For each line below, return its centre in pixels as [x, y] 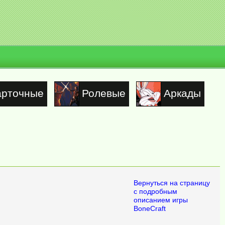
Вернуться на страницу [172, 183]
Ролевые [103, 93]
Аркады [182, 93]
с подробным [155, 191]
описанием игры [161, 200]
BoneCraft [150, 208]
